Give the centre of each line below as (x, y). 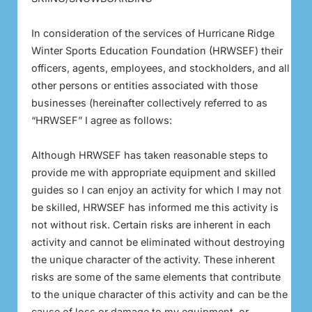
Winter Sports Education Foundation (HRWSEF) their (157, 50)
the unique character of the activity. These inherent (153, 259)
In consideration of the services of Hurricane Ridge (153, 33)
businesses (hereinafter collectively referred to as (149, 102)
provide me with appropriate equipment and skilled (154, 172)
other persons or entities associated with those (145, 85)
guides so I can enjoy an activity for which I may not (156, 189)
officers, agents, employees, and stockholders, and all (161, 68)
